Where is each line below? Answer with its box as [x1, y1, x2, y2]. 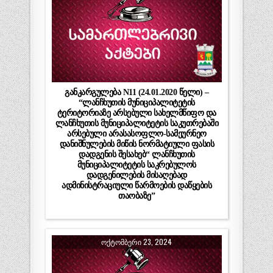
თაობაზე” [118, 190, 155, 200]
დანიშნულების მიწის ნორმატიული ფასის [59, 138, 214, 149]
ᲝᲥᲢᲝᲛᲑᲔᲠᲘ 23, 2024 [101, 236, 172, 247]
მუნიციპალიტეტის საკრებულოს [77, 159, 196, 169]
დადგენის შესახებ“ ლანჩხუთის [79, 149, 195, 159]
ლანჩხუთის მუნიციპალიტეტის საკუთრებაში [55, 118, 219, 128]
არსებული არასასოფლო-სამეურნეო [67, 128, 207, 138]
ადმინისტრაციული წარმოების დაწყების [62, 180, 212, 190]
